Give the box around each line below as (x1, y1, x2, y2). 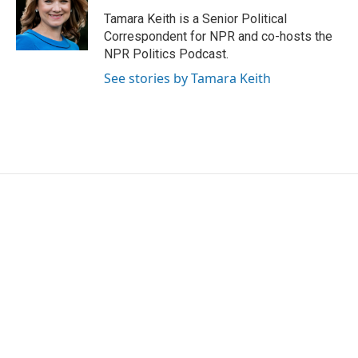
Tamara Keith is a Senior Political (104, 11, 287, 26)
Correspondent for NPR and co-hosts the (104, 29, 332, 44)
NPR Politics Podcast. (104, 46, 229, 62)
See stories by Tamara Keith (104, 70, 271, 87)
